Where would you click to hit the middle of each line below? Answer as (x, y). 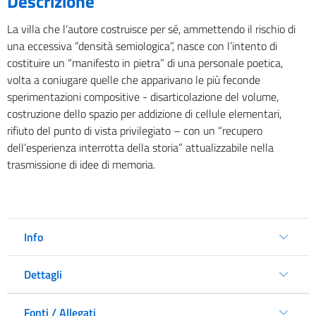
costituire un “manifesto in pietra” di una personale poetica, (145, 63)
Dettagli (43, 275)
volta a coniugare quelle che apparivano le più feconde (134, 80)
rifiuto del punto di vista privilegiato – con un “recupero (135, 131)
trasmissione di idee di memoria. (81, 165)
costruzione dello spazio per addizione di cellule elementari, (144, 114)
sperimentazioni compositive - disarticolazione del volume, (143, 97)
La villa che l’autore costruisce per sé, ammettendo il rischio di (151, 29)
